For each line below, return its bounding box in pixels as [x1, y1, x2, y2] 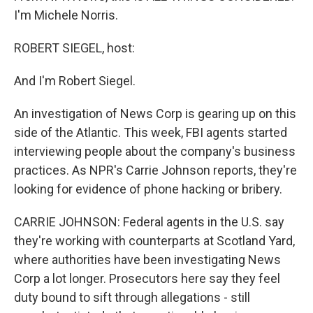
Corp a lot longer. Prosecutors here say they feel [14, 271, 280, 286]
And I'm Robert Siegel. [14, 73, 136, 88]
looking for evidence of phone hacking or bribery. [14, 182, 282, 196]
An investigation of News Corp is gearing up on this [14, 106, 296, 121]
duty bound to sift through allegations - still [14, 290, 250, 305]
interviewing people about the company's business [14, 144, 296, 159]
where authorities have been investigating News [14, 252, 281, 267]
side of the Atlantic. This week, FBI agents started [14, 125, 287, 140]
